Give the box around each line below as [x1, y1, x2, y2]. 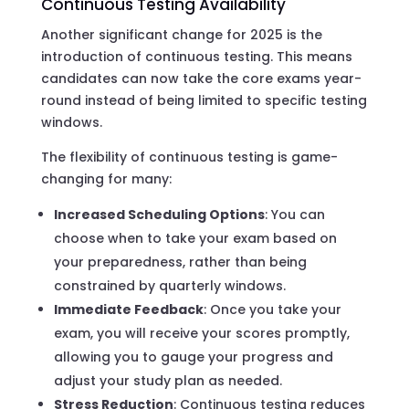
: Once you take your [203, 299, 341, 319]
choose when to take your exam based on [53, 228, 337, 247]
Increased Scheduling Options [53, 204, 265, 224]
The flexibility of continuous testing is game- [40, 147, 338, 166]
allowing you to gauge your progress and [53, 347, 333, 366]
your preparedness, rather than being [53, 252, 307, 271]
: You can [264, 204, 325, 224]
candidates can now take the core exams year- [40, 68, 362, 88]
